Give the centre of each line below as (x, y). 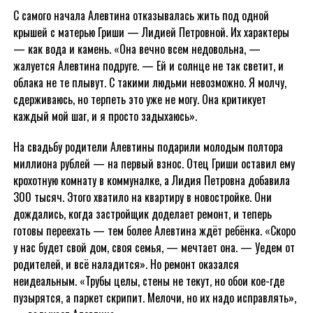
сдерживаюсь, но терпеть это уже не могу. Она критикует (139, 99)
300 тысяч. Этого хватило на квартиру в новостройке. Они (142, 197)
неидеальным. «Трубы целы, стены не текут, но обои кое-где (148, 281)
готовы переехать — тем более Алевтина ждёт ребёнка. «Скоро (154, 231)
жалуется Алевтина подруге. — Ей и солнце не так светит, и (148, 66)
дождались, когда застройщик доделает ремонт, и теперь (142, 214)
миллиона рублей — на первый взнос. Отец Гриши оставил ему (154, 163)
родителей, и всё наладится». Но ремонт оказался (126, 264)
